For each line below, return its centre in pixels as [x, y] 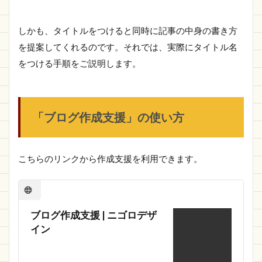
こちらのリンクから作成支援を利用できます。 [110, 158]
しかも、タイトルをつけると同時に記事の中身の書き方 [128, 30]
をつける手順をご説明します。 [80, 63]
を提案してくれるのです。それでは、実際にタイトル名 [128, 47]
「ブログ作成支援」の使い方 [108, 117]
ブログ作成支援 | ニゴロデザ [94, 215]
